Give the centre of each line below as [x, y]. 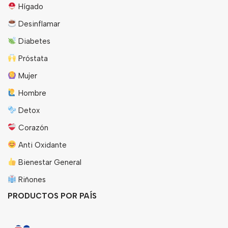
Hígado [30, 6]
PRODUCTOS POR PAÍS [52, 196]
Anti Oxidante [42, 145]
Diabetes [34, 41]
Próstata [32, 58]
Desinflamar [38, 24]
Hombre [32, 93]
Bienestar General [49, 162]
